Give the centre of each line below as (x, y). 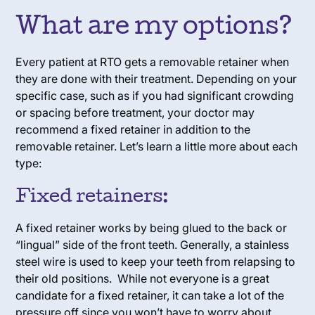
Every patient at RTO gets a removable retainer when (153, 62)
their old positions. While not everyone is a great (143, 278)
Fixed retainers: (92, 198)
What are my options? (154, 28)
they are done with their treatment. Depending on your (156, 79)
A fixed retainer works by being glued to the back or (152, 228)
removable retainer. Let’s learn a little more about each (157, 146)
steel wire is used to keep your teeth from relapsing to (156, 262)
